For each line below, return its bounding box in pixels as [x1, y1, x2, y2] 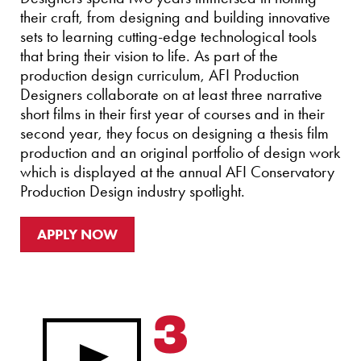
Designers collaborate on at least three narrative [20, 85, 322, 104]
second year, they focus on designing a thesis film [20, 123, 329, 143]
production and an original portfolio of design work [20, 143, 340, 162]
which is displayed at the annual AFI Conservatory [20, 162, 334, 181]
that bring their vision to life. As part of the [20, 46, 278, 65]
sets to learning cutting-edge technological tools [20, 27, 317, 46]
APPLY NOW [37, 226, 118, 243]
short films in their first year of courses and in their [20, 104, 325, 123]
